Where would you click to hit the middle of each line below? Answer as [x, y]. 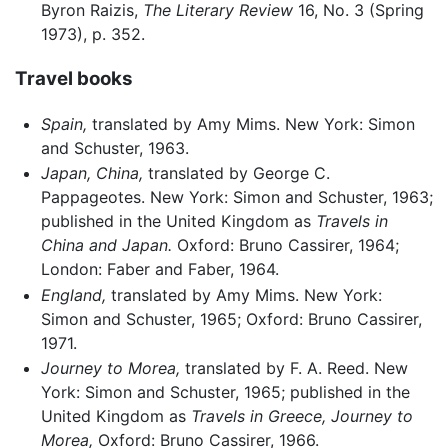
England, [73, 294]
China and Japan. [106, 245]
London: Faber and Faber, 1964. [159, 269]
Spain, [63, 123]
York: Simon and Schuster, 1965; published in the [225, 392]
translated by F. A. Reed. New [293, 368]
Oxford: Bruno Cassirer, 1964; [285, 245]
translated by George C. [236, 173]
